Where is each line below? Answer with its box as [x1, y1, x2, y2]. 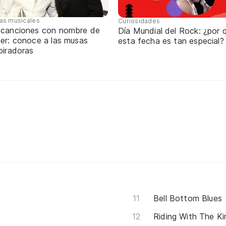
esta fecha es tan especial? [118, 35, 224, 46]
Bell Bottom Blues [153, 193, 222, 203]
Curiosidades [118, 17, 160, 25]
